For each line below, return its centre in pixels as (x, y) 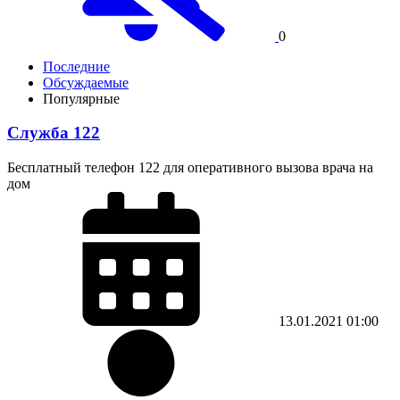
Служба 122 (54, 133)
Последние (76, 66)
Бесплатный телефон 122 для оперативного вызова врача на (190, 168)
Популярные (81, 98)
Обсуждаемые (86, 82)
